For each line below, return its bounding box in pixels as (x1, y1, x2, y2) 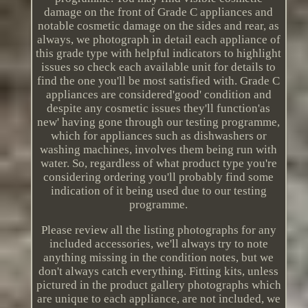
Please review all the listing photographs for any (41, 223, 276, 237)
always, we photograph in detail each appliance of (36, 33, 280, 47)
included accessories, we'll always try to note (49, 237, 268, 251)
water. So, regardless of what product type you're (40, 157, 277, 170)
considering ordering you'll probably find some (43, 170, 274, 184)
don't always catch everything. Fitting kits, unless (38, 265, 279, 278)
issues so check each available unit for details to (41, 60, 276, 74)
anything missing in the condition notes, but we (43, 251, 274, 265)
